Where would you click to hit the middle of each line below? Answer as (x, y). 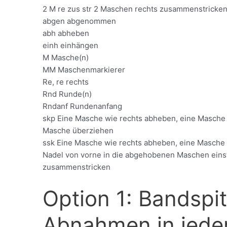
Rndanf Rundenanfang (83, 106)
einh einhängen (71, 46)
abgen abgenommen (80, 21)
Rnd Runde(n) (67, 94)
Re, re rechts (66, 82)
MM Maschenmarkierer (84, 70)
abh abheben (66, 33)
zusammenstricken (77, 167)
